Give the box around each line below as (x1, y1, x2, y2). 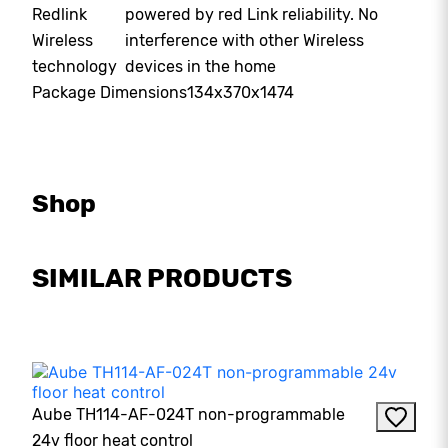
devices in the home (125, 57, 277, 76)
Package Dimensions (32, 83, 187, 102)
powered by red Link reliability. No (125, 5, 379, 24)
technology (32, 57, 117, 76)
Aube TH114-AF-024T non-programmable (32, 405, 345, 425)
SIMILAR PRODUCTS (32, 263, 292, 294)
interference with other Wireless (125, 31, 365, 50)
